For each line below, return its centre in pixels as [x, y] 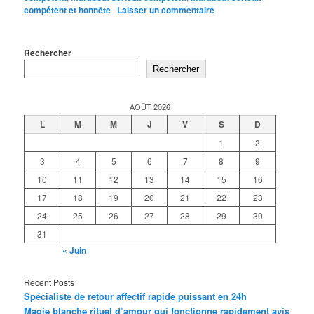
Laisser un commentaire [166, 10]
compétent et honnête [68, 10]
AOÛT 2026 [150, 106]
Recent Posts [49, 282]
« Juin [75, 250]
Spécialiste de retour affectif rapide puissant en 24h [136, 296]
